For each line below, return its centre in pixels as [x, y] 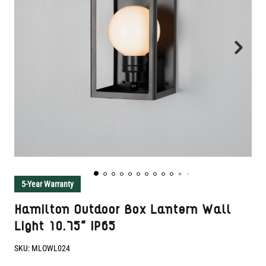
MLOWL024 [50, 248]
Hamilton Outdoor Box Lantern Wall [123, 210]
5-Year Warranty [47, 184]
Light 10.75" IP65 [65, 227]
